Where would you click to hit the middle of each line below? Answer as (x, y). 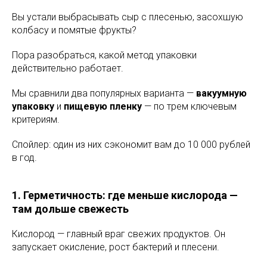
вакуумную (221, 93)
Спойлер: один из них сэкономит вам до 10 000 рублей (131, 144)
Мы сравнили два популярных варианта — (104, 93)
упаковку (33, 106)
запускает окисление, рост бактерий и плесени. (116, 247)
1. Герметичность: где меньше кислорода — (125, 195)
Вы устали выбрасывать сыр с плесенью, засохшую (128, 17)
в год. (24, 157)
